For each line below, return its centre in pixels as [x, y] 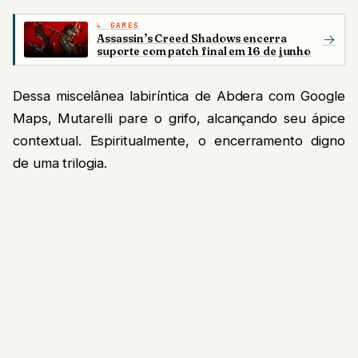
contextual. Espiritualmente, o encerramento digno [179, 140]
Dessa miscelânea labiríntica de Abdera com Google [179, 95]
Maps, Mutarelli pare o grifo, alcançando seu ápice [179, 118]
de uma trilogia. [60, 163]
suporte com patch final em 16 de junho [204, 51]
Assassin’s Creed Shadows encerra [192, 38]
